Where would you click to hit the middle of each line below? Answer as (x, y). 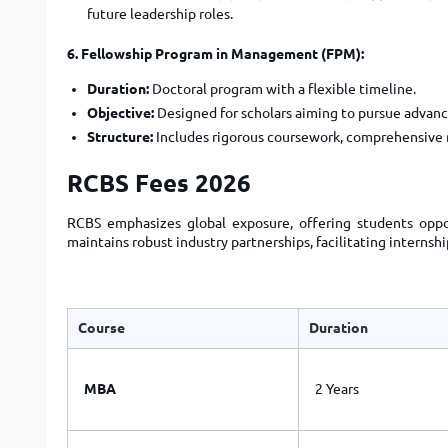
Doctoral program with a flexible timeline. (282, 89)
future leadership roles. (160, 14)
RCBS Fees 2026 (159, 183)
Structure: (120, 137)
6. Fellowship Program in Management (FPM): (215, 54)
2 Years (337, 389)
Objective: (120, 113)
